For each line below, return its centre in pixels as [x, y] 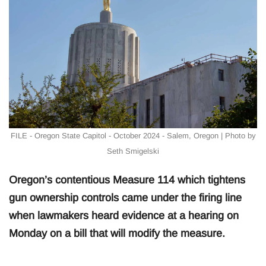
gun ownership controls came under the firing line [125, 197]
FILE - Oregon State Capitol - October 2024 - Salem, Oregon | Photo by [133, 135]
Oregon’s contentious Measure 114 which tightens [127, 180]
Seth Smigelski [133, 151]
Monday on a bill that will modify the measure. [117, 233]
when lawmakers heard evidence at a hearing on [124, 215]
